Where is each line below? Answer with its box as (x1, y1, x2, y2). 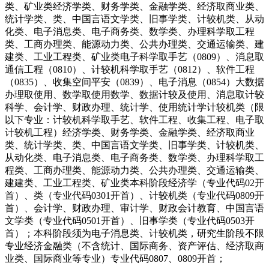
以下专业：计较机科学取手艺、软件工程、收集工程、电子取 (5, 114, 264, 125)
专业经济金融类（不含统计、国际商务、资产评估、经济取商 (5, 240, 264, 251)
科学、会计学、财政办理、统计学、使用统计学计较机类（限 (5, 101, 264, 112)
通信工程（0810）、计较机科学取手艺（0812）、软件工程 (5, 64, 255, 74)
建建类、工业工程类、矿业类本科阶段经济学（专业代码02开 (5, 177, 264, 188)
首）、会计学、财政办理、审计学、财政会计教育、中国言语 (5, 202, 264, 213)
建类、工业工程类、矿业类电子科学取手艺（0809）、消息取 (5, 51, 264, 62)
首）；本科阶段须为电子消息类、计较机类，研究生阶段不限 (5, 228, 264, 238)
